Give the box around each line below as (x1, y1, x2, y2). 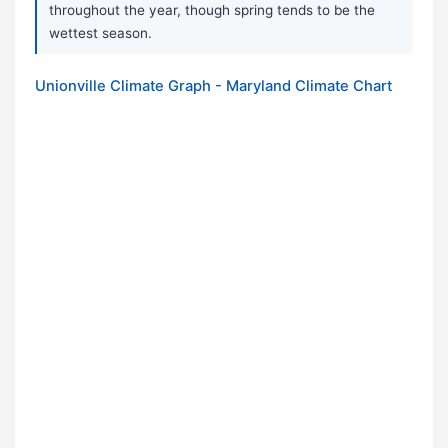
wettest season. (49, 25, 152, 42)
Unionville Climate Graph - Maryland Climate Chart (35, 77, 392, 96)
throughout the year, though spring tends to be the (49, 2, 375, 19)
